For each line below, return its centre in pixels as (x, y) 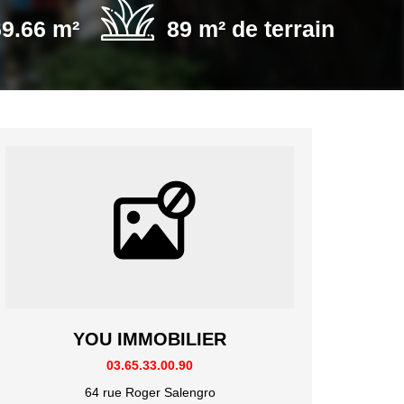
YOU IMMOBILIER (150, 340)
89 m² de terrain (250, 29)
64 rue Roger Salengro (150, 393)
